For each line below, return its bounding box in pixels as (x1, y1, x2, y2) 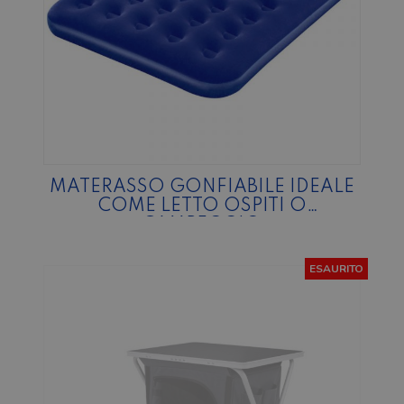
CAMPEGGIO (142, 216, 262, 235)
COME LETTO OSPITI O (97, 197, 307, 216)
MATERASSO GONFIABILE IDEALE (50, 179, 354, 197)
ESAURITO (309, 262, 363, 277)
